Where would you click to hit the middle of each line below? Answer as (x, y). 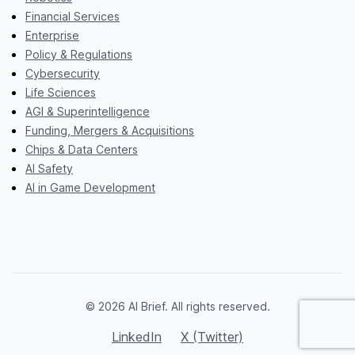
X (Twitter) (212, 336)
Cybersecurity (63, 73)
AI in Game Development (90, 187)
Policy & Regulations (79, 54)
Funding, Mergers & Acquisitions (110, 130)
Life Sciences (61, 92)
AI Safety (49, 168)
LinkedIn (137, 336)
